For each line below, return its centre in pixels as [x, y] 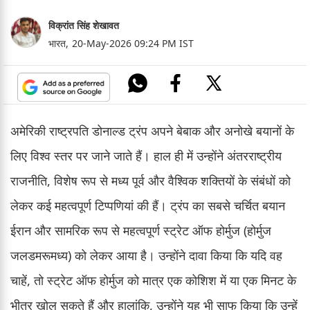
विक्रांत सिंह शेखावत [84, 25]
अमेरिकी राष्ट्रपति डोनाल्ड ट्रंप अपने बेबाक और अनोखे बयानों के [152, 130]
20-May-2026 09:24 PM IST [133, 43]
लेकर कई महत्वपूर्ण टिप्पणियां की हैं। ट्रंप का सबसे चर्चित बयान [148, 205]
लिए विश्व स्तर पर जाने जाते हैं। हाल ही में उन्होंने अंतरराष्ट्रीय [146, 155]
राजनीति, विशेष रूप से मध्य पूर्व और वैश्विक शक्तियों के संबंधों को [151, 180]
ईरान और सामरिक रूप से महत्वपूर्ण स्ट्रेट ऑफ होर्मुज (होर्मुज [141, 230]
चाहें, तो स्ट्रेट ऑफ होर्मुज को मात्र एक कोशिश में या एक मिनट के [153, 280]
